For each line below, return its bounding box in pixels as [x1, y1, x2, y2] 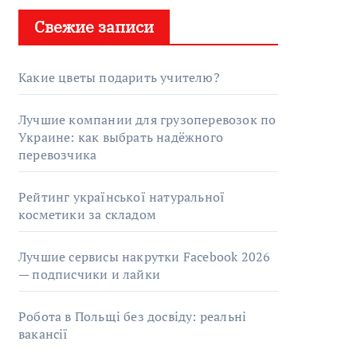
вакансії [18, 325, 69, 343]
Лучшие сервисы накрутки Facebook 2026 [18, 248, 271, 265]
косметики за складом [18, 206, 156, 223]
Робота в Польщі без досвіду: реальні [18, 308, 247, 325]
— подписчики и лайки [18, 265, 160, 283]
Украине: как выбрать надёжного [18, 128, 223, 146]
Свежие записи [34, 16, 154, 37]
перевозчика [18, 146, 97, 163]
